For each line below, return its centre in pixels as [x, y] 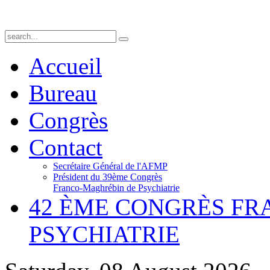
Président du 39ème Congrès [108, 177]
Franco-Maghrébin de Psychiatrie [116, 188]
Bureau [63, 93]
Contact [66, 147]
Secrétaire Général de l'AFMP [110, 166]
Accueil [65, 66]
